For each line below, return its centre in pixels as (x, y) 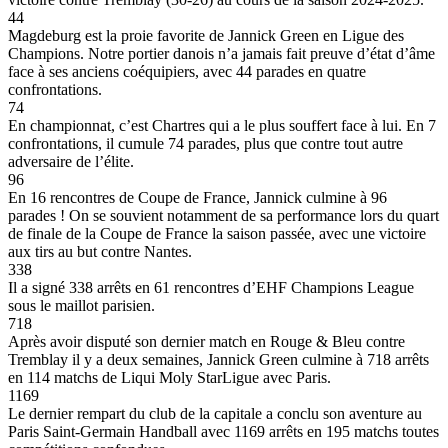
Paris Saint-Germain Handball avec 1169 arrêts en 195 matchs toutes (223, 431)
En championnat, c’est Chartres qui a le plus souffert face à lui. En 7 (222, 125)
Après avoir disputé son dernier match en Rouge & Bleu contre (206, 341)
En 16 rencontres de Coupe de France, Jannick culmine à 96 (197, 197)
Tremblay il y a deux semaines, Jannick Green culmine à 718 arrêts (218, 359)
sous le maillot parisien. (81, 305)
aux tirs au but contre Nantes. (100, 251)
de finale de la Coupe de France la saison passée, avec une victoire (217, 233)
